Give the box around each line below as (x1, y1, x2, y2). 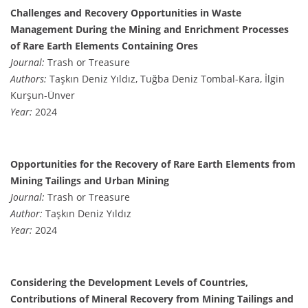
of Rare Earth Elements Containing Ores (10, 38, 198, 52)
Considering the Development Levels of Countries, (10, 275, 248, 289)
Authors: (10, 71, 47, 85)
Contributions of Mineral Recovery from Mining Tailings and (10, 291, 294, 305)
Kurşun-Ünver (10, 88, 75, 102)
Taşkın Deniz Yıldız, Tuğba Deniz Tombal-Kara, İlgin (47, 71, 285, 85)
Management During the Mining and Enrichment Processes (10, 22, 289, 36)
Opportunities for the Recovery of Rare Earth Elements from (10, 157, 296, 170)
